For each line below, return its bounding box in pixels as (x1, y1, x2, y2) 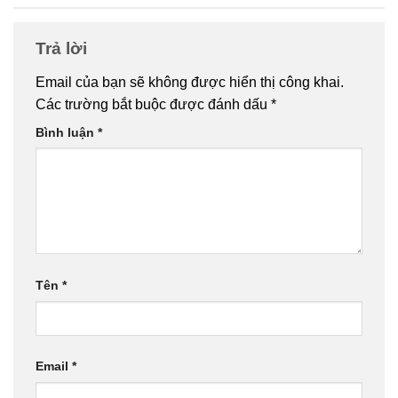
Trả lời (36, 39, 92, 59)
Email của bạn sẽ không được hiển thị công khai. (36, 74, 344, 90)
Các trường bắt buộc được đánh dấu (36, 96, 271, 112)
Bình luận (36, 124, 98, 139)
